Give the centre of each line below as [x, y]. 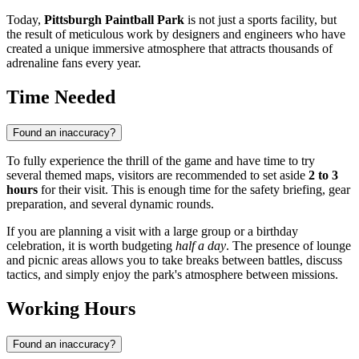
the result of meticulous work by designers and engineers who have [176, 34]
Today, [25, 20]
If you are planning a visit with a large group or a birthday [152, 232]
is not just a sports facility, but [260, 20]
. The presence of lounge [288, 246]
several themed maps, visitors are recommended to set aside [157, 175]
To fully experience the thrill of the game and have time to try [161, 161]
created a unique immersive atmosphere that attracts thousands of [169, 49]
